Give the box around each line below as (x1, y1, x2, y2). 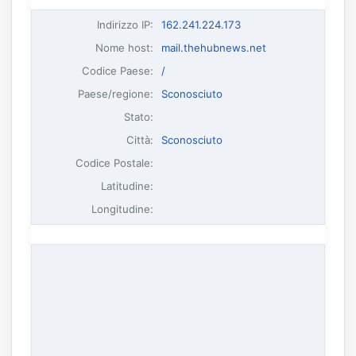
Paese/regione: (78, 87, 154, 100)
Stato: (124, 110, 154, 123)
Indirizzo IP (97, 17, 151, 31)
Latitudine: (101, 179, 154, 192)
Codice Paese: (82, 64, 154, 77)
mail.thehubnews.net (161, 41, 266, 54)
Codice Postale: (75, 156, 154, 169)
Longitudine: (91, 202, 154, 215)
